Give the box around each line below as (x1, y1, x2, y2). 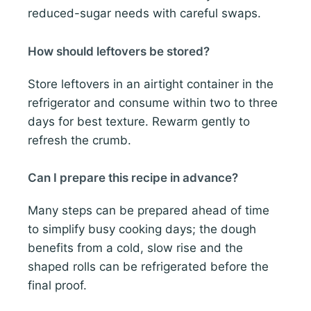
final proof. (28, 278, 87, 292)
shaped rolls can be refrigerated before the (28, 259, 269, 274)
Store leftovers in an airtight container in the (28, 76, 274, 91)
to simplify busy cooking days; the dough (28, 221, 256, 236)
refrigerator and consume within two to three (28, 95, 278, 110)
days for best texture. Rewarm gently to (28, 114, 250, 128)
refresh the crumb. (28, 133, 131, 147)
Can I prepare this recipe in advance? (28, 170, 238, 185)
